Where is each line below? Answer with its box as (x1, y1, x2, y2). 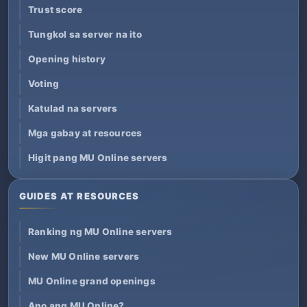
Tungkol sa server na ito (28, 28, 142, 40)
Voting (28, 77, 60, 89)
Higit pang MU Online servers (28, 151, 168, 163)
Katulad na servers (28, 102, 118, 114)
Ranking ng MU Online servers (28, 225, 173, 237)
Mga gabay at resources (28, 127, 143, 138)
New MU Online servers (28, 250, 140, 262)
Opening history (28, 53, 106, 64)
